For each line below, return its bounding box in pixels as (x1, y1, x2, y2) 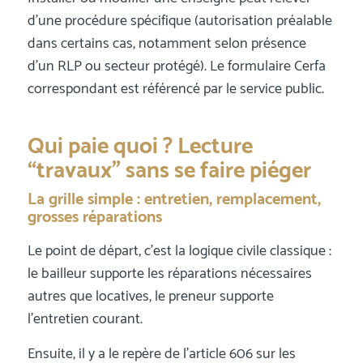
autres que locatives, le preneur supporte (27, 284, 274, 309)
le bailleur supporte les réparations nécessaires (27, 261, 312, 286)
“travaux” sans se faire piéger (27, 152, 311, 190)
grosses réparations (27, 204, 162, 232)
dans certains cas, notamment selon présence (27, 32, 306, 57)
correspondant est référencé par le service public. (27, 77, 324, 102)
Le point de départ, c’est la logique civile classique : (27, 238, 331, 263)
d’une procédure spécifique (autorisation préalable (27, 9, 332, 34)
